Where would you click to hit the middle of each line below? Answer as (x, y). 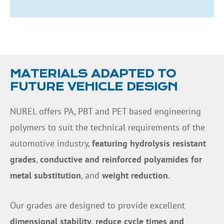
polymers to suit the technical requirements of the (107, 127)
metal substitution (45, 175)
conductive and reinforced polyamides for (121, 159)
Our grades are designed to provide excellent (97, 205)
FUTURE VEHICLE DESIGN (94, 86)
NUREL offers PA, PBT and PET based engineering (105, 111)
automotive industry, (51, 143)
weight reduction (135, 175)
